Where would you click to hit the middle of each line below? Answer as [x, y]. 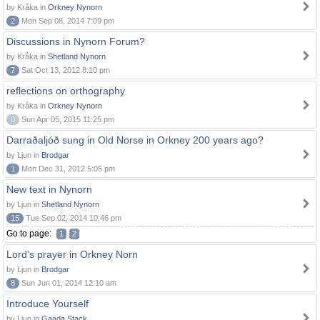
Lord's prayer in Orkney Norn [72, 254]
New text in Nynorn [49, 189]
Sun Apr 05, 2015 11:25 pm [67, 119]
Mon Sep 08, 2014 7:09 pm [67, 21]
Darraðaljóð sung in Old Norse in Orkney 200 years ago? [135, 140]
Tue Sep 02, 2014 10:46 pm [72, 218]
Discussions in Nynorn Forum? [76, 41]
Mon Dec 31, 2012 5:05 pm [67, 169]
